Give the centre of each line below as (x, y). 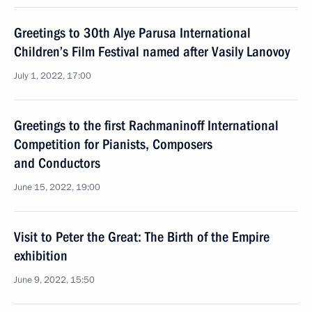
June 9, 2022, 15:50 (54, 280)
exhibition (41, 256)
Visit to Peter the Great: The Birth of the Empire (142, 237)
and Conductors (57, 163)
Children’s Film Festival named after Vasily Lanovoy (152, 52)
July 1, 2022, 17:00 (53, 76)
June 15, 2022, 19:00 (57, 187)
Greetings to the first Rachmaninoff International (146, 125)
